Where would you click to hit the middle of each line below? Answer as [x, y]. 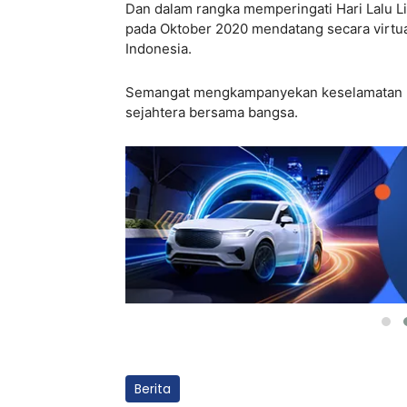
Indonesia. [160, 49]
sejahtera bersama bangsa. [212, 113]
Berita [153, 388]
